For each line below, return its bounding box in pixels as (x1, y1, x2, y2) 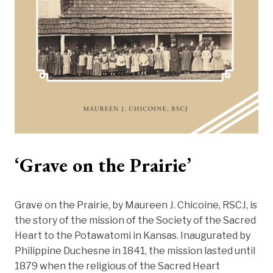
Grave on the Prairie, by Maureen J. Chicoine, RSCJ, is (15, 199, 257, 211)
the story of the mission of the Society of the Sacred (15, 214, 256, 227)
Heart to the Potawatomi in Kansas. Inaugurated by (15, 230, 250, 242)
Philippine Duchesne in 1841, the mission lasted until (15, 245, 255, 257)
